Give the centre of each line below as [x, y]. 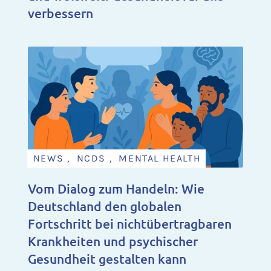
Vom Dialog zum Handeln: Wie [116, 188]
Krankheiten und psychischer [113, 241]
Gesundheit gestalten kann [107, 258]
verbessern [60, 13]
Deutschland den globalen [104, 206]
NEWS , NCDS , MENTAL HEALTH [117, 158]
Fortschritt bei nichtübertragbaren [129, 223]
